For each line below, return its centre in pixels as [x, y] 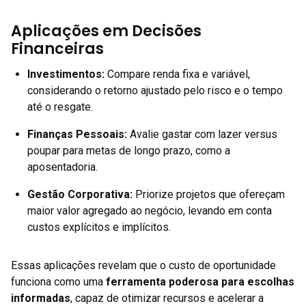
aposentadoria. [62, 167]
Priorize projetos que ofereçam [209, 195]
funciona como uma [58, 282]
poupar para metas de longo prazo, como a [129, 151]
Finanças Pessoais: [77, 135]
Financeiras [57, 49]
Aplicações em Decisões [106, 31]
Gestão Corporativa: [80, 195]
